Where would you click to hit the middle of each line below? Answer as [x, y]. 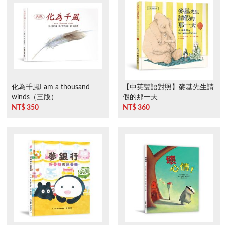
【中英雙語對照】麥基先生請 [168, 87]
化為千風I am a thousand [50, 87]
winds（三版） [34, 97]
